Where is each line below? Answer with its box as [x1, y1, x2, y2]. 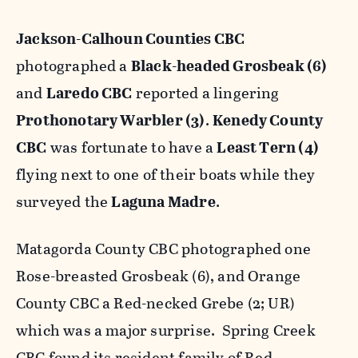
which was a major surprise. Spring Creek [16, 318, 316, 342]
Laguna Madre [111, 189, 216, 213]
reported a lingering [132, 81, 280, 105]
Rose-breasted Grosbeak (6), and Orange [16, 264, 301, 288]
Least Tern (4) [217, 135, 319, 159]
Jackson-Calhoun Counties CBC [16, 26, 245, 50]
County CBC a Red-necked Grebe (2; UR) [16, 291, 296, 315]
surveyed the [16, 189, 112, 213]
